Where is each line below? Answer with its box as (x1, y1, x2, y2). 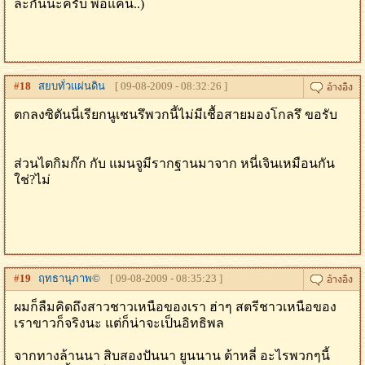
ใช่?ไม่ (14, 173, 51, 187)
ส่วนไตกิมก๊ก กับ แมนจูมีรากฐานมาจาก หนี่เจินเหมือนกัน (14, 156, 335, 170)
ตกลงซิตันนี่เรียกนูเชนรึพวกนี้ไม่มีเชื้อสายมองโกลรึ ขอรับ (14, 108, 337, 121)
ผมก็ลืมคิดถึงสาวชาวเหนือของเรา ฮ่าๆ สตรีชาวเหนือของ (14, 300, 336, 314)
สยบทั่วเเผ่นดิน (31, 80, 105, 92)
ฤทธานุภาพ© (31, 272, 100, 284)
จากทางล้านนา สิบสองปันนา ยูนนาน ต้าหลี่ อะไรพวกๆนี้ (14, 349, 330, 363)
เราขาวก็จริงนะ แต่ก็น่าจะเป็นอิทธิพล (14, 316, 224, 330)
